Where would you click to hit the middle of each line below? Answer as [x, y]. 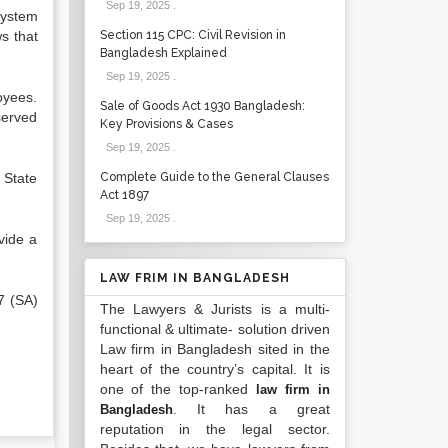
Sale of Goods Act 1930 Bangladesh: [202, 106]
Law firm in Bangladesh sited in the [214, 349]
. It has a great [251, 409]
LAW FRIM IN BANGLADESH [194, 278]
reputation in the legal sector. [214, 429]
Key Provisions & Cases [166, 124]
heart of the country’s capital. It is [214, 369]
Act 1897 [124, 195]
